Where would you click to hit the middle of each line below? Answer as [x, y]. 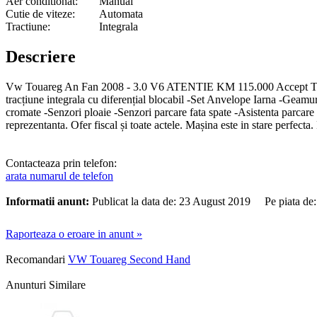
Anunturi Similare [46, 284]
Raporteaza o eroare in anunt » [74, 234]
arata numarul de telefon [59, 175]
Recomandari [35, 259]
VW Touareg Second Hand [129, 259]
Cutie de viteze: [40, 13]
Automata [121, 13]
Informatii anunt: [47, 201]
